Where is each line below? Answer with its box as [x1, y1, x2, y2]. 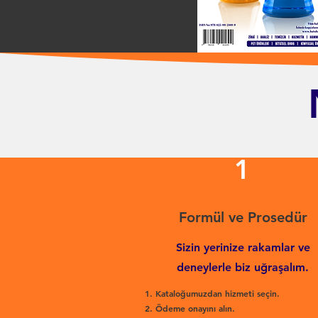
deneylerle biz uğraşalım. [177, 261, 309, 274]
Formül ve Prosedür [178, 209, 307, 226]
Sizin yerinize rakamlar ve [175, 241, 310, 254]
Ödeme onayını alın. [155, 302, 235, 314]
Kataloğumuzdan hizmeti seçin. [155, 287, 280, 299]
